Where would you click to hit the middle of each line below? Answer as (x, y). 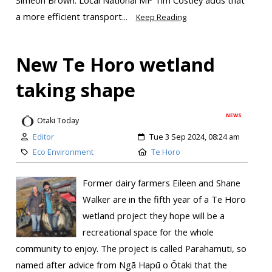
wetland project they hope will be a (153, 215)
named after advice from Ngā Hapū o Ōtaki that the (121, 264)
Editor (43, 137)
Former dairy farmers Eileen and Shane (161, 182)
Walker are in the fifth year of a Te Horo (164, 199)
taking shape (75, 90)
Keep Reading (161, 18)
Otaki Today (58, 121)
